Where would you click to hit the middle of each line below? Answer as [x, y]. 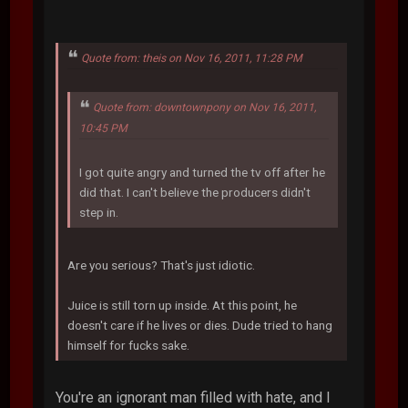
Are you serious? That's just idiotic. [162, 265]
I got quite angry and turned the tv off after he [203, 173]
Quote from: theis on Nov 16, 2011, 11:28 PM [192, 58]
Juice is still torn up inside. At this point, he [183, 306]
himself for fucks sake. [129, 346]
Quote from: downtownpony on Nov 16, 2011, [205, 108]
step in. [99, 213]
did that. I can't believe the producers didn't [195, 193]
